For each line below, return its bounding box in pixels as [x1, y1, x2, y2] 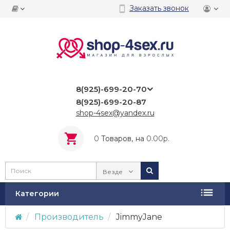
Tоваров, [101, 133, 133, 143]
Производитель [34, 212, 104, 222]
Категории [15, 189, 59, 198]
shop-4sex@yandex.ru [75, 108, 155, 118]
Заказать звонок [129, 4, 189, 13]
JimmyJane [116, 212, 162, 222]
